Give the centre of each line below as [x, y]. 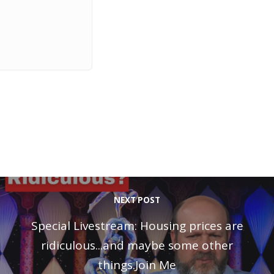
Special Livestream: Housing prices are [137, 226]
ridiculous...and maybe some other [137, 246]
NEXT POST [137, 200]
